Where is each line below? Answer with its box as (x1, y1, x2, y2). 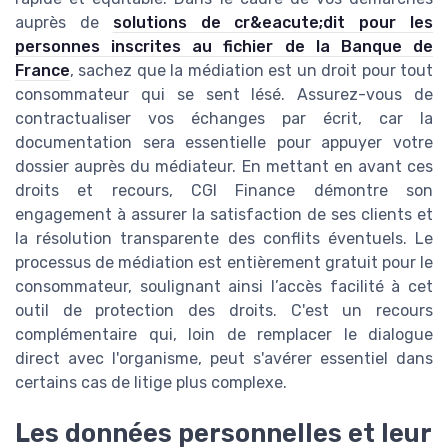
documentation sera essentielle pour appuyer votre (15, 133, 433, 153)
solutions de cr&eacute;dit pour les (112, 13, 434, 33)
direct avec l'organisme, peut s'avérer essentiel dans (15, 349, 433, 369)
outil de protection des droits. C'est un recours (15, 301, 433, 321)
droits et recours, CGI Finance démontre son (15, 181, 433, 201)
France (15, 61, 70, 81)
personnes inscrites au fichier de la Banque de (15, 37, 433, 57)
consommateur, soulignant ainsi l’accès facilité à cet (15, 277, 433, 297)
